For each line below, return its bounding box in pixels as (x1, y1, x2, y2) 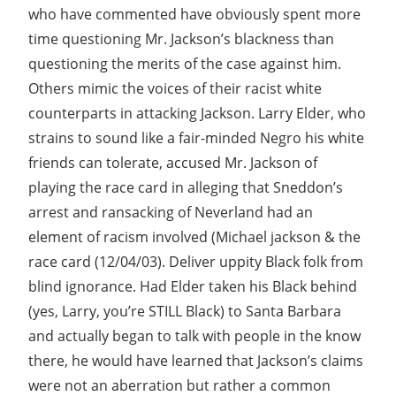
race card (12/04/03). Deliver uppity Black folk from (28, 251, 363, 271)
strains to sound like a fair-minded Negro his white (28, 127, 364, 148)
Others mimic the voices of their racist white (28, 78, 322, 98)
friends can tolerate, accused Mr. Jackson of (28, 152, 317, 172)
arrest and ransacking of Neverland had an (28, 202, 313, 222)
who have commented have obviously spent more (28, 4, 361, 24)
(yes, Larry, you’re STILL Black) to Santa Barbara (28, 301, 341, 321)
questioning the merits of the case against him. (28, 53, 341, 73)
